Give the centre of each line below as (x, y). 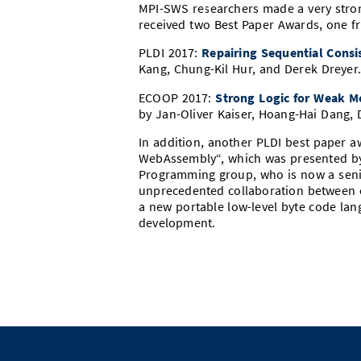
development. (177, 223)
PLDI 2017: (170, 53)
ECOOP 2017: (177, 98)
